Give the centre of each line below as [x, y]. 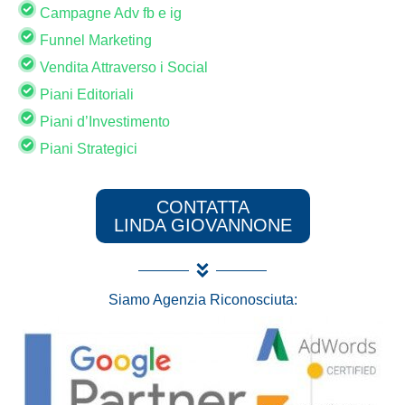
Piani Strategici [87, 148]
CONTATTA [202, 207]
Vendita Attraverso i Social [122, 67]
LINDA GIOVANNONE [202, 226]
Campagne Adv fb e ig [109, 13]
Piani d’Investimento [103, 121]
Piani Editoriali [85, 94]
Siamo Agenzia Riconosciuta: [202, 300]
